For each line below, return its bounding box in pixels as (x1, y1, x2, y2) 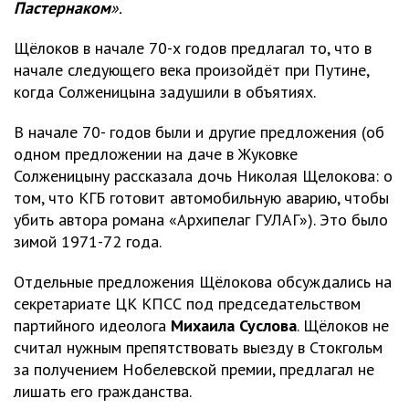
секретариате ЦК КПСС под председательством (14, 292, 361, 314)
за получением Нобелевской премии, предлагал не (14, 358, 374, 380)
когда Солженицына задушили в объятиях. (14, 80, 316, 102)
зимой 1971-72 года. (14, 230, 162, 252)
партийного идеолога (14, 314, 171, 336)
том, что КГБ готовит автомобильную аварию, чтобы (14, 186, 389, 208)
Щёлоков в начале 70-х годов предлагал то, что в (14, 37, 372, 58)
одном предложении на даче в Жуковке (14, 142, 298, 164)
